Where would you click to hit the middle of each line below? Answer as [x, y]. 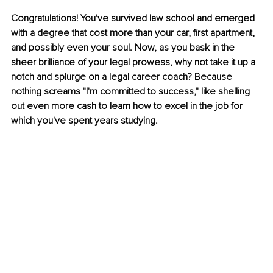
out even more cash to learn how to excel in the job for [128, 106]
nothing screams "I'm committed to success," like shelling [132, 92]
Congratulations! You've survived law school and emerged [134, 19]
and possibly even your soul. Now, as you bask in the [124, 48]
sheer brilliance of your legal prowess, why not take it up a [134, 62]
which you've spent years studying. [84, 121]
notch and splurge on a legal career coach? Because [123, 77]
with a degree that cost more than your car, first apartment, [134, 33]
